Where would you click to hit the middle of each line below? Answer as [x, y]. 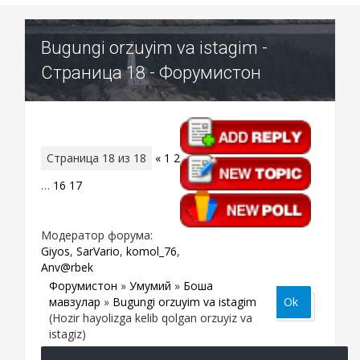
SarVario [98, 251]
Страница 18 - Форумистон [151, 72]
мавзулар [75, 301]
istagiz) [67, 333]
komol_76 [151, 251]
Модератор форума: [97, 235]
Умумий [150, 285]
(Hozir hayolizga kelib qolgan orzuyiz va [151, 317]
